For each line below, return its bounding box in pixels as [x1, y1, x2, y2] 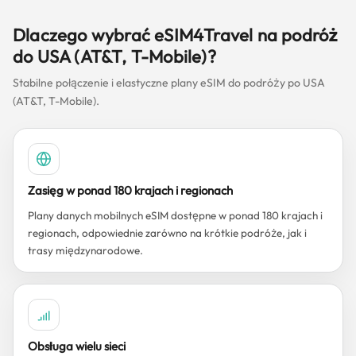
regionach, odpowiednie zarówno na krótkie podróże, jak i [28, 226, 307, 240]
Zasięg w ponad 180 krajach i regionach [28, 183, 233, 198]
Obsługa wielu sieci [28, 339, 126, 354]
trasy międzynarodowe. [28, 243, 143, 257]
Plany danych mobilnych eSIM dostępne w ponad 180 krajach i [28, 208, 323, 222]
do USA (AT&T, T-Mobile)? [13, 45, 216, 68]
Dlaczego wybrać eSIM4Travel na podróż [13, 24, 339, 46]
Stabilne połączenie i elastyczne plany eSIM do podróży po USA [13, 75, 325, 90]
